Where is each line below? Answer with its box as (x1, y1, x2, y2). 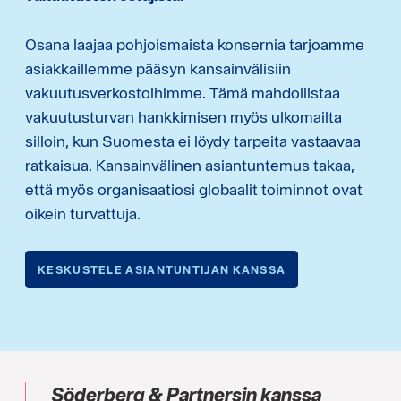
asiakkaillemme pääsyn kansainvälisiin (25, 58, 291, 78)
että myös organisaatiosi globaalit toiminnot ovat (25, 179, 363, 199)
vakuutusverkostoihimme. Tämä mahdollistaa (25, 82, 340, 102)
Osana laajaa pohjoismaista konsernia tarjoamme (25, 34, 364, 54)
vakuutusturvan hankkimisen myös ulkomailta (25, 107, 342, 126)
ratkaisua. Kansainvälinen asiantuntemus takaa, (25, 155, 354, 175)
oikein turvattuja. (25, 203, 141, 223)
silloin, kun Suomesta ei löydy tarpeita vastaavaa (25, 131, 361, 150)
